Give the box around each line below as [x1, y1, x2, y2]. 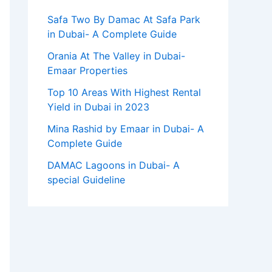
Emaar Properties [47, 64, 127, 77]
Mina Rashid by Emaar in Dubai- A [47, 123, 204, 135]
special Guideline [47, 174, 125, 186]
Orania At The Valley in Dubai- [47, 50, 185, 63]
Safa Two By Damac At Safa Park [47, 13, 200, 26]
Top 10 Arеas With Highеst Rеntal [47, 86, 201, 99]
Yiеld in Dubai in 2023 [47, 101, 149, 114]
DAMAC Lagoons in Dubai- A [47, 159, 180, 172]
